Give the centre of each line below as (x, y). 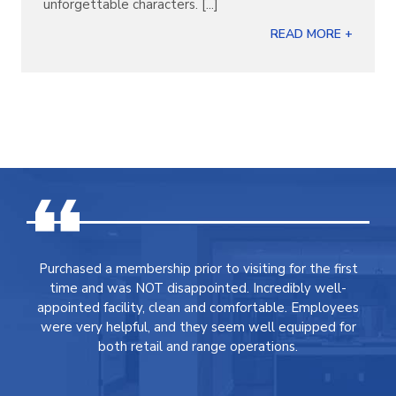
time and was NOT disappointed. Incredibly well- (198, 288)
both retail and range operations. (198, 346)
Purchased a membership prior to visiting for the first (198, 269)
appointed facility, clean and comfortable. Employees (198, 308)
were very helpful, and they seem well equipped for (198, 327)
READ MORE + (312, 34)
